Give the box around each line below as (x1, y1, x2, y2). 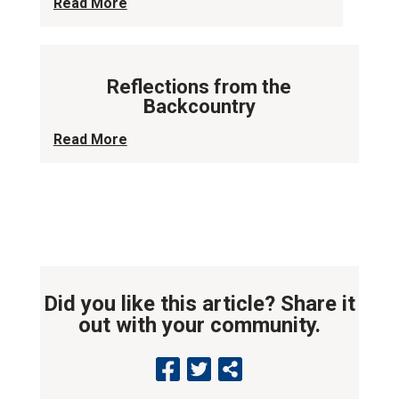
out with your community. (77, 313, 321, 338)
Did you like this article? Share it (43, 291, 355, 316)
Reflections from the (107, 76, 292, 98)
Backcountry (142, 95, 256, 118)
